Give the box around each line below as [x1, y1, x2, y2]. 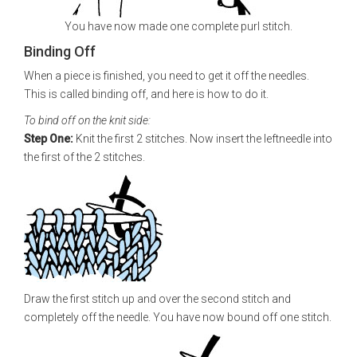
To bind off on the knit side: [24, 114, 151, 127]
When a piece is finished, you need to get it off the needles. [24, 69, 309, 82]
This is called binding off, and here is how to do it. [24, 88, 269, 100]
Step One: [24, 132, 76, 145]
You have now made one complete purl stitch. [65, 20, 292, 33]
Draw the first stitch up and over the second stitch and [24, 292, 291, 305]
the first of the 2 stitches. [24, 151, 145, 163]
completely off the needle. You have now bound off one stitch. [24, 311, 331, 324]
